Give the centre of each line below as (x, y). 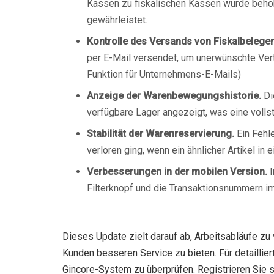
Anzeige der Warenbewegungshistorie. (174, 96)
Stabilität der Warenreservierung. (161, 134)
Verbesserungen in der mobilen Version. (177, 172)
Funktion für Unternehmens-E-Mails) (164, 74)
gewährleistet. (117, 20)
